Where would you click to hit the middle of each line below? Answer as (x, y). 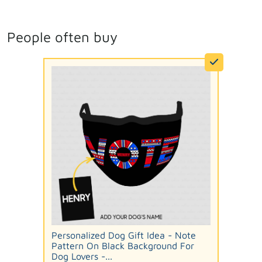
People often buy (62, 37)
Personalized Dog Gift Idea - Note (124, 235)
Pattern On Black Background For (123, 245)
